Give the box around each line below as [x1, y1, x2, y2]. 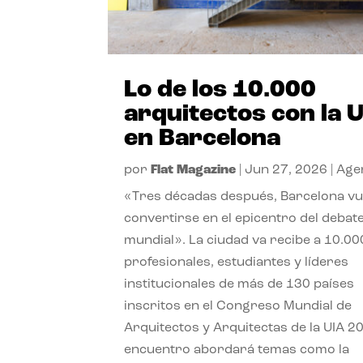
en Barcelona [124, 126, 281, 152]
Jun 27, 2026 [245, 163, 328, 177]
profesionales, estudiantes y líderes [124, 255, 349, 269]
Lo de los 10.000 [124, 77, 317, 103]
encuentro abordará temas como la [124, 343, 350, 357]
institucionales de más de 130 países [124, 277, 355, 291]
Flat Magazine [151, 163, 237, 177]
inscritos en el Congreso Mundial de [124, 299, 352, 313]
